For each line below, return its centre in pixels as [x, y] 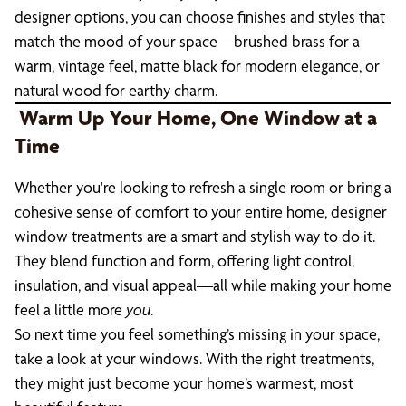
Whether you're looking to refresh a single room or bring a [203, 187]
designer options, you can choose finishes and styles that [200, 17]
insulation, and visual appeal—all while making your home [203, 285]
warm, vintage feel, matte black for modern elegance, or [197, 66]
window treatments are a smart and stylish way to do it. [195, 236]
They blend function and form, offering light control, [184, 261]
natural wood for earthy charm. [116, 90]
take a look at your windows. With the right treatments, [194, 358]
